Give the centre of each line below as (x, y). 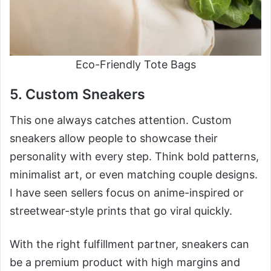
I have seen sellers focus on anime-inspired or (127, 192)
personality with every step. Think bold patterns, (134, 156)
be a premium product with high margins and (125, 262)
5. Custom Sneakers (77, 95)
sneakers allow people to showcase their (114, 138)
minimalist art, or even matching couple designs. (134, 174)
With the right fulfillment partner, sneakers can (129, 244)
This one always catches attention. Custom (121, 120)
